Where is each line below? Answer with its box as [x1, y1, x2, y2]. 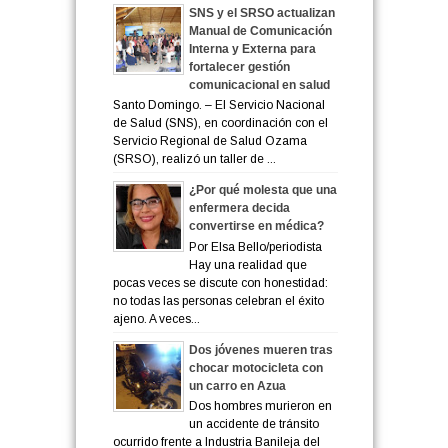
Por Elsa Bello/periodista [188, 239, 322, 254]
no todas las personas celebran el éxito [112, 293, 324, 308]
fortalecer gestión [188, 59, 290, 74]
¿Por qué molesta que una [188, 183, 337, 198]
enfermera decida [188, 201, 290, 216]
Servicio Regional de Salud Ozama [112, 134, 307, 149]
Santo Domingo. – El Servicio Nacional [112, 98, 325, 113]
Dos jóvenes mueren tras [188, 342, 333, 357]
